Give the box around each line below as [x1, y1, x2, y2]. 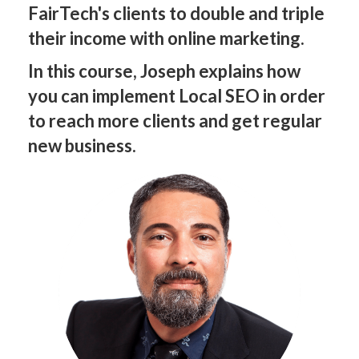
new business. [28, 135, 136, 156]
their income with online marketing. [28, 27, 305, 49]
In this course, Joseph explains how [28, 60, 301, 82]
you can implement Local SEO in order [28, 85, 325, 107]
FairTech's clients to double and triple [28, 2, 325, 24]
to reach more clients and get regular [28, 110, 322, 131]
